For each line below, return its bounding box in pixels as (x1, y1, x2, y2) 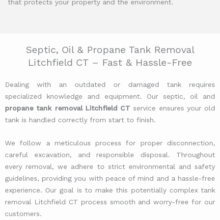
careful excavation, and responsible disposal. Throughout (5, 150, 215, 159)
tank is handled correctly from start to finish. (5, 116, 156, 124)
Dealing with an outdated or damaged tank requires (5, 81, 215, 89)
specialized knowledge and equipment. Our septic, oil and (5, 92, 215, 101)
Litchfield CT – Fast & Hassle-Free (28, 56, 192, 69)
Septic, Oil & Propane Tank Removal (26, 44, 194, 56)
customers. (5, 209, 42, 218)
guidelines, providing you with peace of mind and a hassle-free (5, 174, 215, 182)
